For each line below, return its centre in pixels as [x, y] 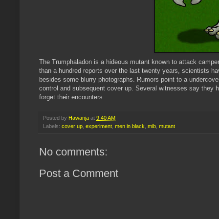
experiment [99, 126]
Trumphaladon [72, 62]
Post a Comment [79, 174]
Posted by [56, 118]
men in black [130, 126]
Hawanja [79, 118]
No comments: [73, 152]
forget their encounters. [72, 97]
